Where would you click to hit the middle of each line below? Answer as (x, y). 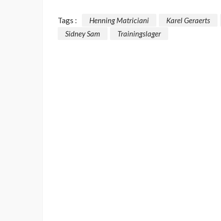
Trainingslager (139, 33)
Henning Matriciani (119, 20)
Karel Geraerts (188, 20)
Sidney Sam (83, 33)
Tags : (67, 20)
